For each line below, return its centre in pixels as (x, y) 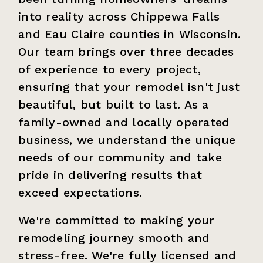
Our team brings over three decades (126, 51)
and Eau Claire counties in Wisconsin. (130, 34)
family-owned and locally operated (124, 122)
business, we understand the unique (127, 139)
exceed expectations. (80, 192)
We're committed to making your (117, 220)
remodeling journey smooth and (114, 237)
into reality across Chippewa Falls (119, 16)
